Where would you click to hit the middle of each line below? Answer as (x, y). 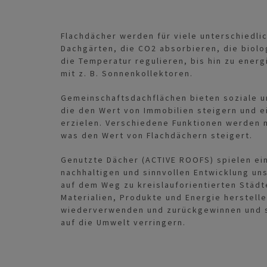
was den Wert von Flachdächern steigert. (157, 136)
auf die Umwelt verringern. (123, 223)
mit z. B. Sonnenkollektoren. (127, 74)
